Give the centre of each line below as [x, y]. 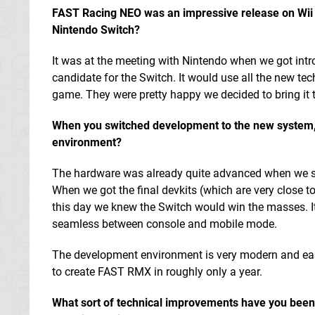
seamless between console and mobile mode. [165, 224]
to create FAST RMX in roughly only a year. [157, 271]
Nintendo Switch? [96, 30]
